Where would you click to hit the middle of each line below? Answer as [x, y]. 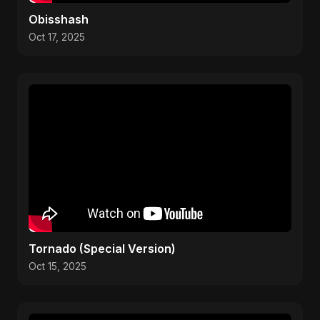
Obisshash [59, 19]
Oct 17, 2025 [57, 37]
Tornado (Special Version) [102, 249]
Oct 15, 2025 [57, 266]
